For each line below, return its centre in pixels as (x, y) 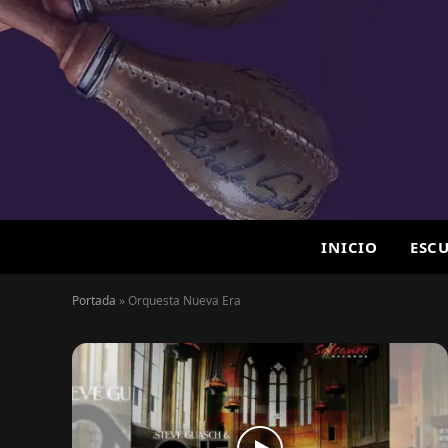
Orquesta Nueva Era (184, 300)
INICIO (349, 247)
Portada (94, 300)
